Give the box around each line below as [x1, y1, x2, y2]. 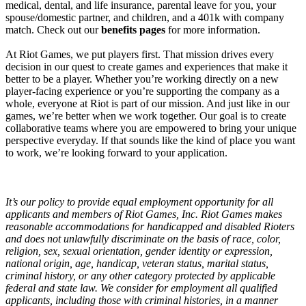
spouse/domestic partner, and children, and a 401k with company [5, 11, 284, 23]
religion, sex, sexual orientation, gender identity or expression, [5, 245, 273, 257]
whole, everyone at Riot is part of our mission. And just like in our [5, 97, 290, 109]
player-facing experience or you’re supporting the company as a [5, 85, 279, 97]
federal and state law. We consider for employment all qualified [5, 281, 277, 294]
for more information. [165, 23, 260, 36]
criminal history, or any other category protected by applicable [5, 269, 275, 281]
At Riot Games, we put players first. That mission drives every [5, 48, 274, 60]
